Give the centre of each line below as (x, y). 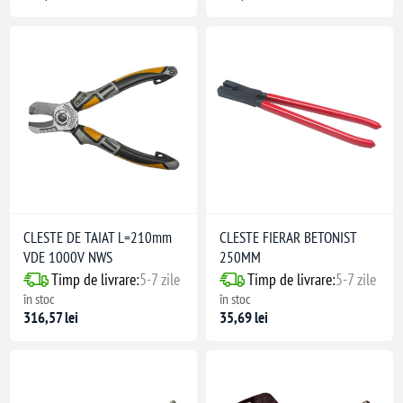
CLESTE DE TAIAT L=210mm (98, 238)
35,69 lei (244, 318)
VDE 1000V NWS (68, 258)
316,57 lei (51, 318)
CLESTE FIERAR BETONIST (288, 238)
